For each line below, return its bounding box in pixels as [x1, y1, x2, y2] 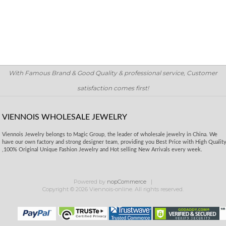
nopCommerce [107, 178, 146, 185]
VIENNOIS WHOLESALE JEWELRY [2, 113, 128, 121]
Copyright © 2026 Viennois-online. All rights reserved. [42, 186, 184, 193]
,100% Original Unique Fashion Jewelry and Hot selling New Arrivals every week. [2, 147, 203, 152]
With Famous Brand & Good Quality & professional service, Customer [9, 69, 217, 77]
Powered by [74, 178, 107, 185]
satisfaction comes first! [77, 84, 149, 92]
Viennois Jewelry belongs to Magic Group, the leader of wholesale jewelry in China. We [2, 132, 218, 137]
